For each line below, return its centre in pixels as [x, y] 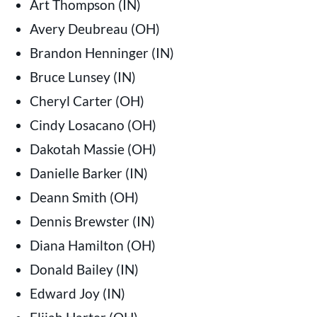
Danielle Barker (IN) [88, 173]
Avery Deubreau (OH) [94, 28]
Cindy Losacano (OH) [93, 125]
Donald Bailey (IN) [84, 269]
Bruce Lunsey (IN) [82, 76]
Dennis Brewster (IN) [92, 221]
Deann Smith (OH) [84, 197]
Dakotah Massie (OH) [93, 149]
